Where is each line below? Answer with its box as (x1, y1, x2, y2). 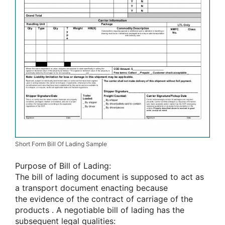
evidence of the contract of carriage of (30, 194, 181, 204)
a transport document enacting (15, 183, 136, 193)
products (15, 205, 52, 215)
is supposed (122, 172, 170, 182)
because (136, 183, 168, 193)
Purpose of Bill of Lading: (15, 161, 111, 171)
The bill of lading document (15, 172, 122, 182)
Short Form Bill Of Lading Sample (15, 140, 107, 148)
